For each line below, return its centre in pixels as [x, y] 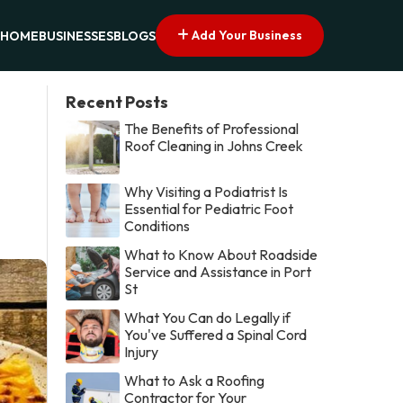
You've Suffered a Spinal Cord [216, 334]
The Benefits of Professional [212, 128]
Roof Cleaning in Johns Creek [214, 145]
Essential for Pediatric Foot [209, 208]
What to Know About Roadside [221, 254]
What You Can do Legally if [208, 317]
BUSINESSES [76, 36]
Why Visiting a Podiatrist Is [206, 191]
